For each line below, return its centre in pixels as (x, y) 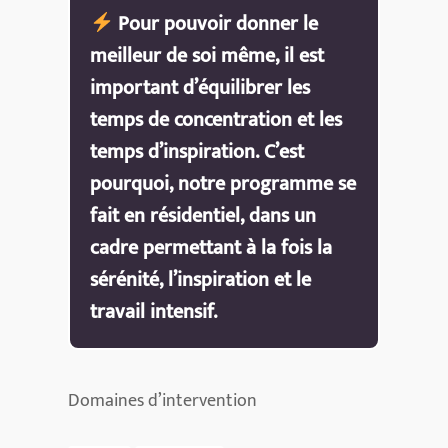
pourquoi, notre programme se (223, 183)
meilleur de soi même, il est (207, 55)
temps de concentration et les (216, 119)
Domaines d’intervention (163, 400)
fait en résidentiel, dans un (203, 215)
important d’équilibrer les (200, 87)
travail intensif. (154, 311)
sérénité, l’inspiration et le (201, 279)
